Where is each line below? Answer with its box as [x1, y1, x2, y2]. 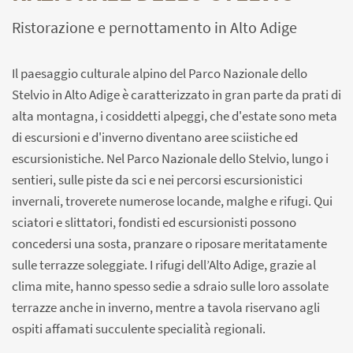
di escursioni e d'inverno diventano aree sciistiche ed [12, 128, 298, 147]
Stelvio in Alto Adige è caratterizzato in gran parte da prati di [12, 86, 341, 104]
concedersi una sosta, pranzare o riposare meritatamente [12, 235, 327, 253]
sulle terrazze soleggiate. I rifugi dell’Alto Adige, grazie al [12, 256, 316, 274]
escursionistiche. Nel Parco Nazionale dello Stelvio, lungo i [12, 150, 329, 168]
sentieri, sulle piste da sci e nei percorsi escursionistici [12, 171, 303, 189]
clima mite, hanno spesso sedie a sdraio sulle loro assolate [12, 277, 329, 295]
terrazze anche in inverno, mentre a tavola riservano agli [12, 299, 320, 317]
